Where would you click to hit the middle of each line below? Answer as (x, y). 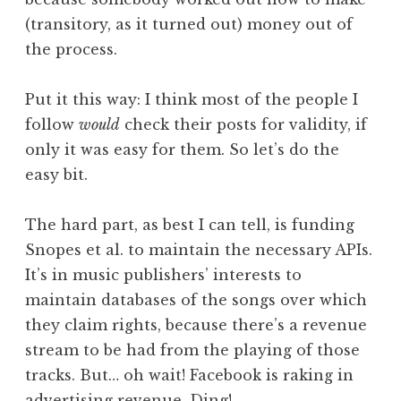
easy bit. (56, 174)
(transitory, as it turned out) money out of (189, 24)
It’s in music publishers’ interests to (163, 274)
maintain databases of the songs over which (196, 299)
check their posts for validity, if (243, 124)
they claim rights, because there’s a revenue (196, 324)
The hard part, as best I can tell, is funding (190, 224)
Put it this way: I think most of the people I (192, 99)
